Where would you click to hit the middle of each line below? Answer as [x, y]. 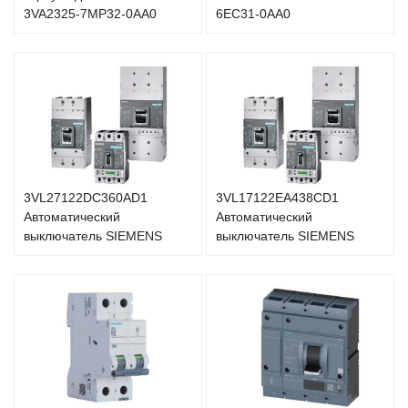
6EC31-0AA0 [253, 14]
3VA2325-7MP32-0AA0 [90, 14]
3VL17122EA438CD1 [277, 197]
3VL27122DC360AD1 [86, 197]
